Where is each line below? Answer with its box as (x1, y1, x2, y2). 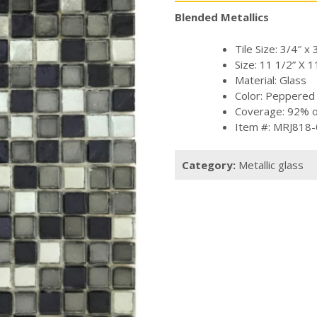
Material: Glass (234, 72, 306, 87)
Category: (181, 158, 238, 173)
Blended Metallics (174, 10, 269, 25)
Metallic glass (238, 158, 304, 173)
